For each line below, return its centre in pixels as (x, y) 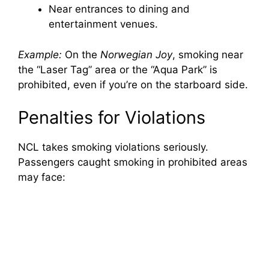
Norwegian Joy (136, 54)
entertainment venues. (103, 24)
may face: (42, 177)
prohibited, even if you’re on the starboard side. (133, 84)
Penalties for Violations (112, 118)
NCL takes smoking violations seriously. (113, 147)
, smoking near (208, 54)
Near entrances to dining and (119, 9)
